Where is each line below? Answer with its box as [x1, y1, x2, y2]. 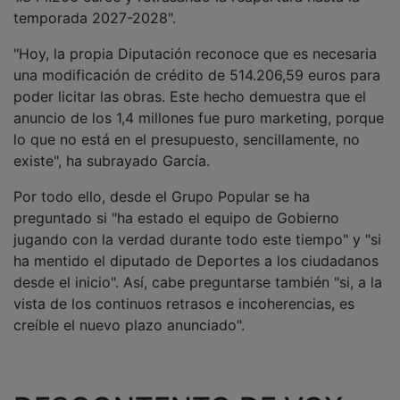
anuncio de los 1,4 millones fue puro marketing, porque [13, 96, 384, 114]
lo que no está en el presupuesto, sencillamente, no [13, 117, 360, 136]
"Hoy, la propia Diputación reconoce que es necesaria [13, 31, 377, 50]
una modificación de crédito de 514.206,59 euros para [13, 53, 380, 71]
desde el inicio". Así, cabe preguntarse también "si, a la [13, 260, 382, 279]
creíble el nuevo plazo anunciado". [13, 303, 245, 321]
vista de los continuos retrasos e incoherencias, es [13, 281, 354, 300]
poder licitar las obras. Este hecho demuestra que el [13, 74, 366, 93]
